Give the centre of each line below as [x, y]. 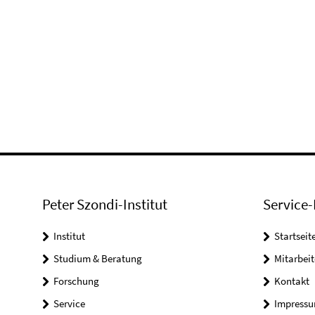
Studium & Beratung [98, 258]
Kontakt [291, 281]
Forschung [76, 281]
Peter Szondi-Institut [105, 204]
